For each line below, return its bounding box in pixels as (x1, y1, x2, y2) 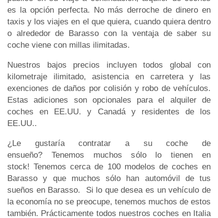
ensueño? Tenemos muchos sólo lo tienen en (7, 150, 211, 160)
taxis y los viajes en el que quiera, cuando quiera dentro (7, 17, 211, 26)
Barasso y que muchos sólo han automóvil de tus (7, 173, 211, 183)
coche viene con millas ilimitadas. (7, 40, 130, 50)
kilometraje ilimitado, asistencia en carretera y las (7, 72, 211, 81)
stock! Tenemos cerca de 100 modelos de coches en (7, 162, 211, 171)
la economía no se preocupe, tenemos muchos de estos (7, 197, 211, 206)
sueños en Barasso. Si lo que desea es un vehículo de (7, 185, 211, 195)
